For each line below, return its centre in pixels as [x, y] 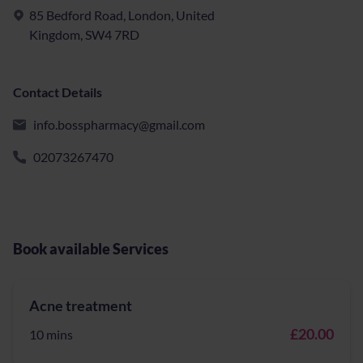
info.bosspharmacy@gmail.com [119, 124]
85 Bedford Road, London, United [122, 15]
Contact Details [58, 92]
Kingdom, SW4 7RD [84, 34]
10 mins [51, 334]
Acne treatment [81, 305]
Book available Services [91, 249]
